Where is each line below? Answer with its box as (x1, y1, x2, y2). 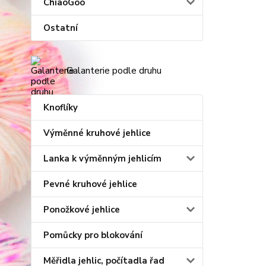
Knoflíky (43, 102, 78, 113)
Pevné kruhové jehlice (43, 178, 137, 190)
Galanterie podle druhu (66, 64, 161, 77)
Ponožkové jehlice (43, 204, 120, 216)
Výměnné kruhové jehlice (43, 127, 151, 139)
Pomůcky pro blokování (43, 229, 142, 241)
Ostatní (43, 22, 78, 34)
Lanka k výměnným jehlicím (43, 153, 161, 164)
